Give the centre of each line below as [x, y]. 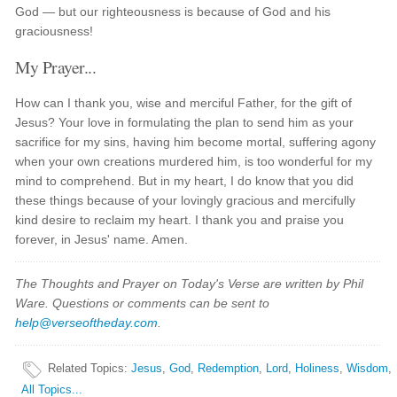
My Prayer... [56, 66]
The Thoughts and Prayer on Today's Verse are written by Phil [190, 284]
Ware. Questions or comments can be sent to [143, 303]
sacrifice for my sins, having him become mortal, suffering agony [196, 142]
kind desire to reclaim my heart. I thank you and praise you [180, 220]
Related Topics [86, 368]
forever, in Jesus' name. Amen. [102, 239]
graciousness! [54, 31]
